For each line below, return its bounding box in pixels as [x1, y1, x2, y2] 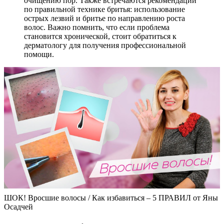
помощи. [24, 50, 54, 59]
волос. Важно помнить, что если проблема [24, 23, 169, 32]
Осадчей [4, 202, 33, 211]
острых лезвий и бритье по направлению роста [24, 14, 185, 23]
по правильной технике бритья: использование [24, 5, 185, 14]
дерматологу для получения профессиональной [24, 41, 186, 50]
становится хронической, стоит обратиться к [24, 32, 176, 41]
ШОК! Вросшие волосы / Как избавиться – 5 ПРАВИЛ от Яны [4, 193, 218, 202]
